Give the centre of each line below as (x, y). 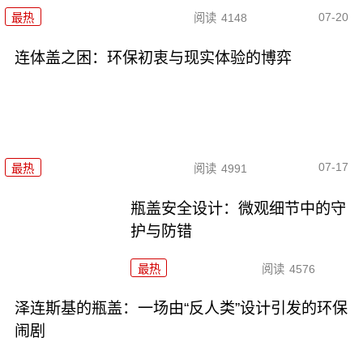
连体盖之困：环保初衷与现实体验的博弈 (153, 58)
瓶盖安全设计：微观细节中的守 (239, 208)
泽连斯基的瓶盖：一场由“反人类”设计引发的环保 (181, 309)
